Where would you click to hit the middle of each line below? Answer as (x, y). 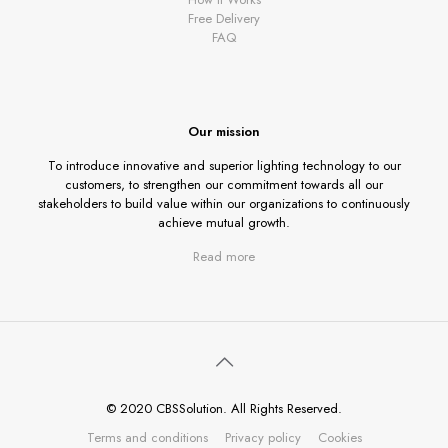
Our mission (224, 131)
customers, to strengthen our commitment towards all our (224, 184)
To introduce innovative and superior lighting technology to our (224, 165)
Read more (224, 256)
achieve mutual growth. (224, 222)
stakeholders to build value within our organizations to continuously (224, 203)
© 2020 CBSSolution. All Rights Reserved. (224, 408)
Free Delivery (224, 18)
